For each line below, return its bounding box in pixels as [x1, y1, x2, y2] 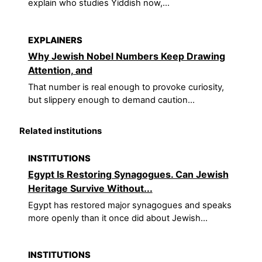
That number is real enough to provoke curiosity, [27, 82, 224, 93]
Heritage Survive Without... [27, 182, 153, 194]
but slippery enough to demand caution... [27, 95, 195, 106]
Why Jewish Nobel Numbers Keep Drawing [27, 50, 225, 62]
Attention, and [27, 64, 92, 76]
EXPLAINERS [27, 35, 82, 46]
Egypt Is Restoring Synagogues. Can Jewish [27, 168, 229, 180]
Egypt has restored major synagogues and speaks [27, 199, 232, 211]
